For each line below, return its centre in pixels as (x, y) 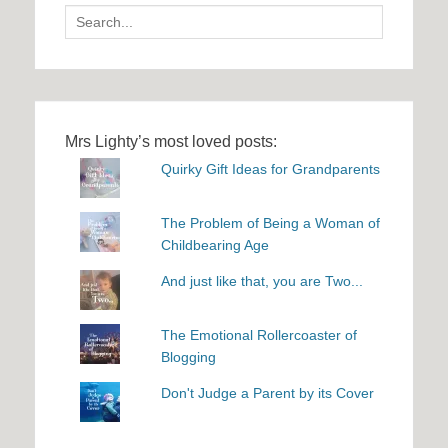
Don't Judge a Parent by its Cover (267, 393)
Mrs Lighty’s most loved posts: (171, 142)
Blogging (188, 357)
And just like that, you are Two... (261, 281)
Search (86, 15)
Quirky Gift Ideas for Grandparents (270, 169)
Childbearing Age (214, 245)
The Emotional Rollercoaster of (258, 335)
